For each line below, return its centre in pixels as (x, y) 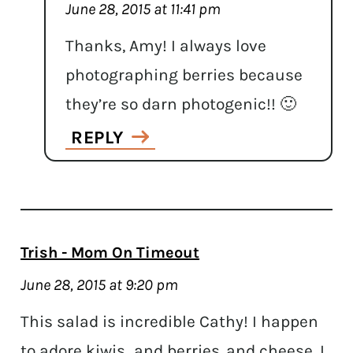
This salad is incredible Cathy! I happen (170, 321)
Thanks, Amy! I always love (166, 45)
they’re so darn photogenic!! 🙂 (181, 104)
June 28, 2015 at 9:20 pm (100, 284)
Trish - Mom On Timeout (110, 252)
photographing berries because (184, 74)
